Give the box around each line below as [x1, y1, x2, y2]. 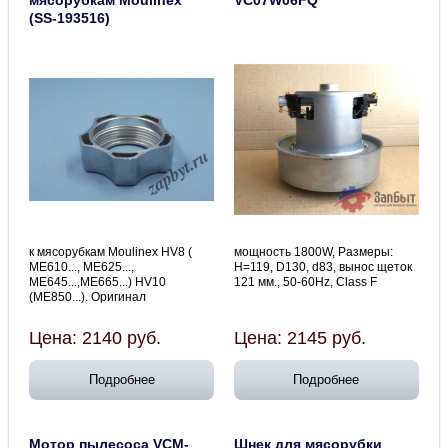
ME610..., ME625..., [29, 259, 135, 274]
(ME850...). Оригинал [29, 289, 147, 304]
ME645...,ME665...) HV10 [29, 274, 167, 289]
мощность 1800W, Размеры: [234, 244, 393, 259]
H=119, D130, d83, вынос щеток [234, 259, 412, 274]
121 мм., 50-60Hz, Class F [234, 274, 377, 289]
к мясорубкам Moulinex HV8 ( [29, 244, 193, 259]
